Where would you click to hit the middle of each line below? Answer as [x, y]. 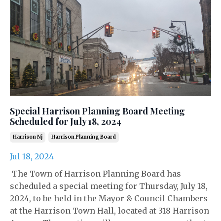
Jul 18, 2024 [32, 156]
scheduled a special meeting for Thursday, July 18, [109, 186]
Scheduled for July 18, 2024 [66, 121]
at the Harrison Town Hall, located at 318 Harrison [110, 211]
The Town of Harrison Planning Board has [96, 174]
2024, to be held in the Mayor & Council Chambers [109, 198]
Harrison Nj [28, 137]
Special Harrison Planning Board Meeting [97, 111]
